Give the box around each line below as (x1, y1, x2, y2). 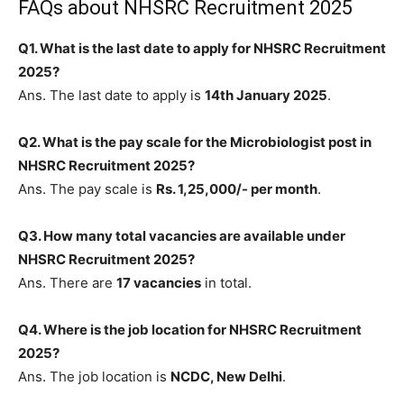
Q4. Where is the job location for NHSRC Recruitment (18, 321, 362, 339)
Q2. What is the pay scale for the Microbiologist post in (18, 133, 372, 151)
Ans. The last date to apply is (18, 87, 205, 105)
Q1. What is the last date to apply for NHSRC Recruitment (18, 40, 386, 58)
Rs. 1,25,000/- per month (156, 180, 317, 198)
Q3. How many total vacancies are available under (18, 227, 345, 245)
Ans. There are (18, 274, 116, 292)
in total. (201, 274, 252, 292)
